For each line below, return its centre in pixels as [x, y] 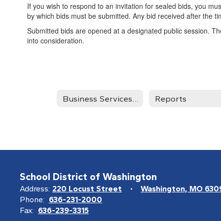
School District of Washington [88, 177]
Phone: [32, 200]
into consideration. [56, 40]
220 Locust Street [87, 189]
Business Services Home [135, 98]
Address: [35, 189]
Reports [171, 98]
